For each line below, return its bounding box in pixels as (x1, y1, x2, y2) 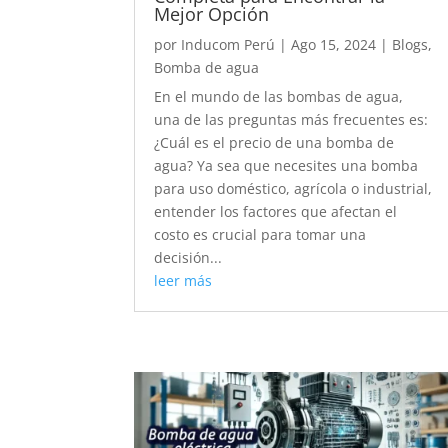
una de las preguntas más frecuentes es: (154, 110, 429, 130)
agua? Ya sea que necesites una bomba (154, 156, 419, 176)
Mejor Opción (154, 2, 275, 27)
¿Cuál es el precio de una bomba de (154, 133, 395, 153)
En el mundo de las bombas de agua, (154, 87, 404, 107)
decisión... (154, 248, 223, 268)
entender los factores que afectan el (154, 202, 398, 222)
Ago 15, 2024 (291, 35, 377, 55)
